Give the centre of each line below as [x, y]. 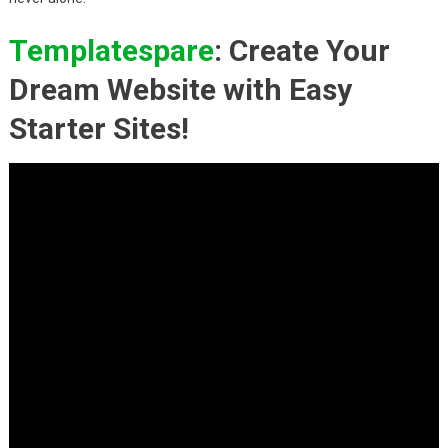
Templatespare [111, 50]
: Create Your [301, 50]
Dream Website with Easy [180, 89]
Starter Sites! [98, 128]
